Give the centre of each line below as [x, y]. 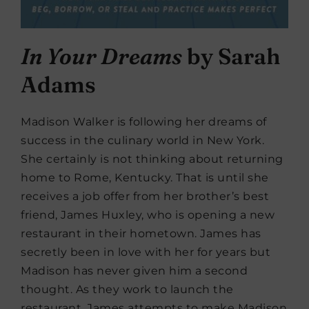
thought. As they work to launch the [127, 289]
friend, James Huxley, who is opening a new [148, 215]
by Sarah [231, 56]
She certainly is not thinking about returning [152, 159]
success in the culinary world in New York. [142, 140]
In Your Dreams [101, 56]
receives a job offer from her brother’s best [145, 196]
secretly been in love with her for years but [146, 252]
